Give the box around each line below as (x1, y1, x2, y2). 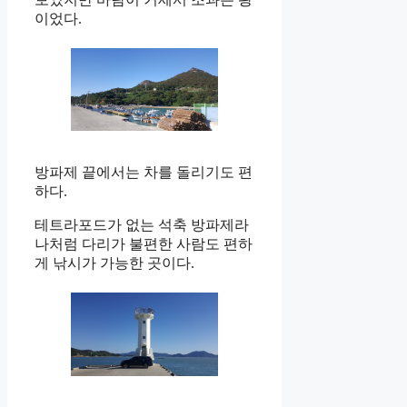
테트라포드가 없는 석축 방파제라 (35, 217, 249, 233)
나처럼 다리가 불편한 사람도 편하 (35, 236, 253, 253)
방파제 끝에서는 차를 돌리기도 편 (35, 164, 253, 181)
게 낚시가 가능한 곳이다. (35, 255, 194, 272)
